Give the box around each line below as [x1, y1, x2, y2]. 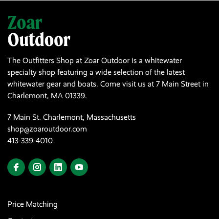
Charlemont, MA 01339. [7, 91, 87, 101]
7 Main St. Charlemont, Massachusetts [7, 112, 136, 122]
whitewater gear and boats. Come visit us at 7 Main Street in [7, 79, 209, 89]
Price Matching [7, 199, 58, 209]
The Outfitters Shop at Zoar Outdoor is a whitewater [7, 56, 182, 66]
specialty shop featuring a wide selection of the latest [7, 67, 185, 77]
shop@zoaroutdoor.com [7, 124, 87, 134]
